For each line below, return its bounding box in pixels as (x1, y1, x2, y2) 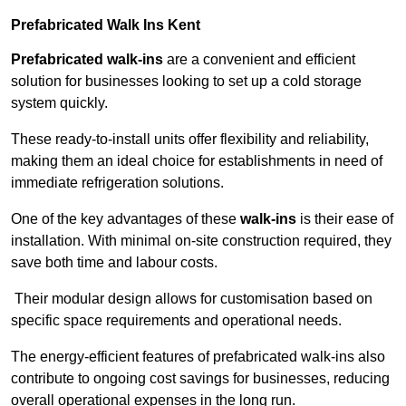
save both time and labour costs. (11, 255, 217, 271)
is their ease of (296, 211, 393, 227)
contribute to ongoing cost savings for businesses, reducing (11, 371, 390, 387)
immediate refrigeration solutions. (11, 175, 224, 191)
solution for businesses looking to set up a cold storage (11, 73, 362, 90)
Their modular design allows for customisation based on (11, 291, 372, 307)
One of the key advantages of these (11, 211, 240, 227)
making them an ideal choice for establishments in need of (11, 153, 382, 169)
